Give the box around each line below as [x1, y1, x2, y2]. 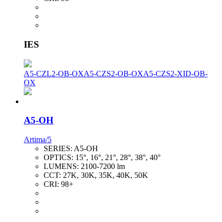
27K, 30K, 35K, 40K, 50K [63, 170, 148, 179]
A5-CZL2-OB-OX [24, 69, 84, 78]
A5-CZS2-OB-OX [84, 69, 143, 78]
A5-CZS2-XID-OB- [143, 69, 208, 78]
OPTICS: [44, 153, 75, 162]
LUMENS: [44, 162, 81, 170]
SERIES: [44, 144, 74, 153]
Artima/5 [24, 135, 52, 144]
